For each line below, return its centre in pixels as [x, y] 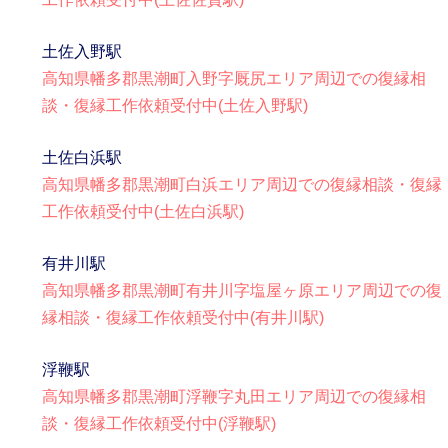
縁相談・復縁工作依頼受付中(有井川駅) [183, 317]
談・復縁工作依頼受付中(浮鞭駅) [159, 423]
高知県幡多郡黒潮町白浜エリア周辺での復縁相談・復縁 [242, 184]
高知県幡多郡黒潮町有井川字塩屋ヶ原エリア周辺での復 [242, 290]
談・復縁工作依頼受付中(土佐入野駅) [175, 105]
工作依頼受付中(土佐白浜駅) [143, 211]
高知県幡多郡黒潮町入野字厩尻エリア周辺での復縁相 [234, 78]
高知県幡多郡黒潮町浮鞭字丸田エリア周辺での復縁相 [234, 396]
